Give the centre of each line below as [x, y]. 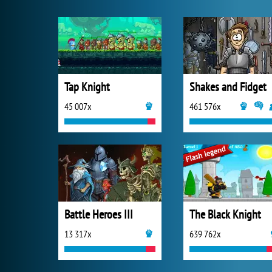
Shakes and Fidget [228, 87]
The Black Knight [225, 214]
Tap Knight [87, 87]
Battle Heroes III [99, 214]
